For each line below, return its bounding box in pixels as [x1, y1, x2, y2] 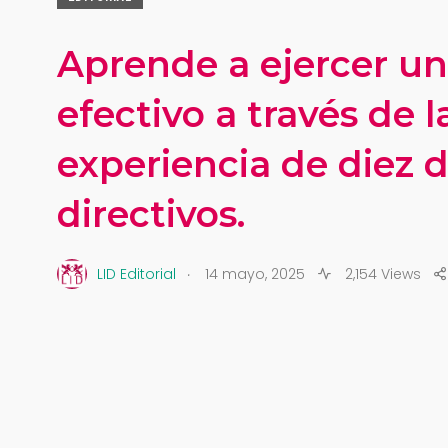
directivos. [57, 192, 245, 236]
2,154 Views [341, 263, 421, 284]
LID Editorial [97, 263, 176, 284]
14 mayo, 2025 [205, 263, 305, 284]
